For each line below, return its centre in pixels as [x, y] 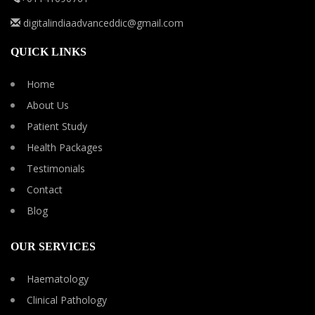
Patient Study [57, 126]
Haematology [58, 279]
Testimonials [56, 168]
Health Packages [65, 147]
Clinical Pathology [67, 300]
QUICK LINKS [49, 52]
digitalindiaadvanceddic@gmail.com [102, 23]
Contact [45, 189]
